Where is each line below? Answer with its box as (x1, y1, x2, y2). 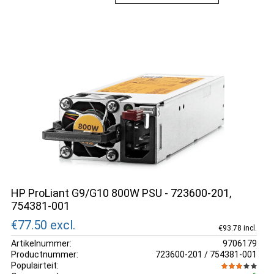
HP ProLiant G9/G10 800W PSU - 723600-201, (11, 187, 231, 199)
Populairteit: (11, 260, 59, 270)
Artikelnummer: (11, 238, 72, 248)
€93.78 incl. (218, 223, 257, 232)
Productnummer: (11, 249, 78, 259)
